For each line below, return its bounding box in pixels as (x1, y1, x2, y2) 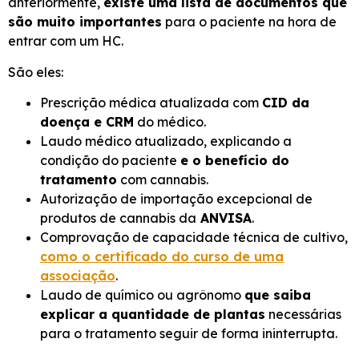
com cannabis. (117, 171, 208, 188)
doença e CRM (40, 114, 134, 131)
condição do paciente (40, 152, 180, 169)
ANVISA (196, 210, 252, 227)
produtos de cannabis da (40, 210, 196, 227)
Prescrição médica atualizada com (40, 95, 262, 111)
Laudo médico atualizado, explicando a (40, 133, 292, 150)
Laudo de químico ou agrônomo (40, 287, 244, 304)
